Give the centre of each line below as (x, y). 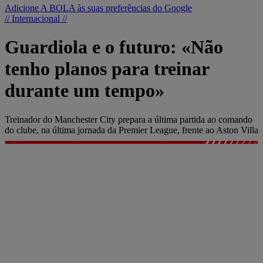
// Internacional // (36, 18)
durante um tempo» (85, 91)
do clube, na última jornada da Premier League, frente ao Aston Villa (131, 130)
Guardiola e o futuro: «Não (114, 47)
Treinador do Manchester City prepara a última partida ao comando (129, 119)
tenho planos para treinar (107, 69)
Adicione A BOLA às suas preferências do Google (98, 8)
